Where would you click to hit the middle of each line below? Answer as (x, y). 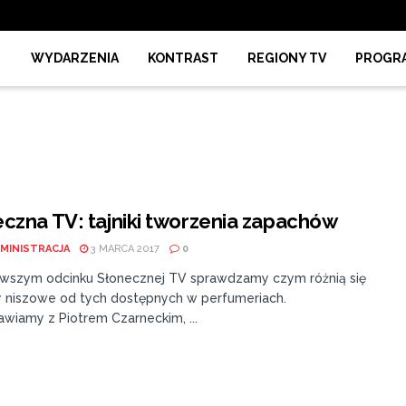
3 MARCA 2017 (124, 249)
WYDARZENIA (75, 58)
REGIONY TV (287, 58)
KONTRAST (183, 58)
